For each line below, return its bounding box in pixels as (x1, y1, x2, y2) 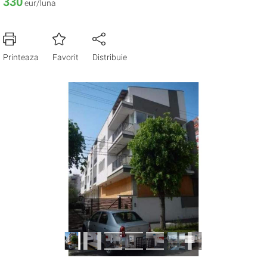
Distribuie (92, 52, 127, 62)
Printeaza (3, 52, 39, 62)
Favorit (52, 52, 79, 62)
